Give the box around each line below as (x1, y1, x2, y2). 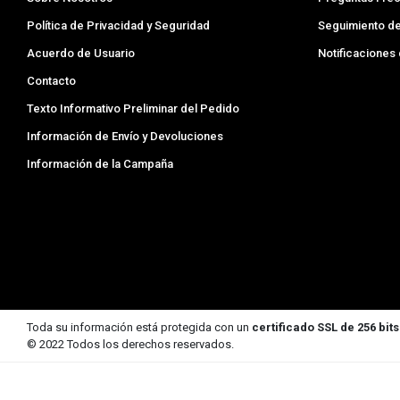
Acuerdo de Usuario (27, 46, 136, 61)
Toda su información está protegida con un (27, 321, 253, 335)
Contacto (27, 74, 77, 88)
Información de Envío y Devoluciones (27, 129, 224, 144)
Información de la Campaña (27, 157, 174, 171)
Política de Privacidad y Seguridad (27, 19, 211, 33)
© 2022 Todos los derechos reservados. (27, 337, 235, 352)
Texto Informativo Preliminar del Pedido (27, 102, 240, 116)
